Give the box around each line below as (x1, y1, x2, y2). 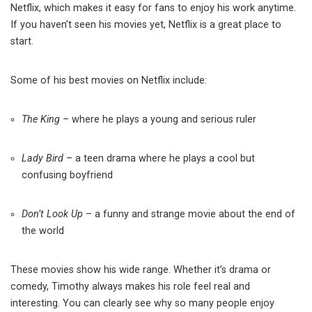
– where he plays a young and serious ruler (60, 114, 256, 126)
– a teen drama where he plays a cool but (63, 153, 255, 165)
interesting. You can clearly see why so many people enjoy (10, 297, 274, 310)
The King (22, 114, 60, 126)
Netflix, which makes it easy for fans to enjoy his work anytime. (10, 2, 296, 15)
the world (22, 225, 64, 237)
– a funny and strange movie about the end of (83, 208, 295, 221)
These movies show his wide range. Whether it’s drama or (10, 264, 271, 276)
